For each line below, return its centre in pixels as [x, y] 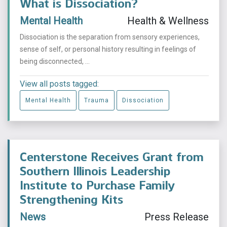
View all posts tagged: [59, 84]
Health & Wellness [168, 21]
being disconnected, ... [55, 61]
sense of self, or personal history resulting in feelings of [108, 49]
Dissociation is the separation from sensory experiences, [110, 37]
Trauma [97, 100]
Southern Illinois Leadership [95, 171]
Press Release [177, 217]
